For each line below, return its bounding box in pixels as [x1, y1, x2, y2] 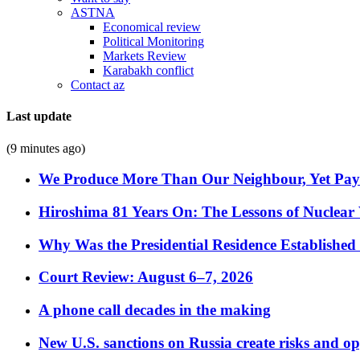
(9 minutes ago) [6, 141, 85, 155]
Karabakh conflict [103, 63, 194, 77]
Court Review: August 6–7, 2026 [39, 268, 253, 286]
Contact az [71, 78, 125, 92]
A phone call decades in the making [39, 301, 271, 319]
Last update [6, 109, 72, 124]
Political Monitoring [103, 35, 204, 48]
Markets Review [103, 49, 186, 63]
